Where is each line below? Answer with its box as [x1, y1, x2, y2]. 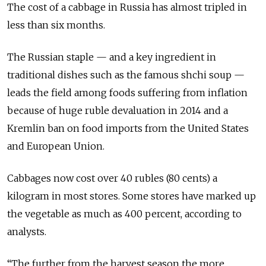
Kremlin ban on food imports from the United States [7, 122, 249, 134]
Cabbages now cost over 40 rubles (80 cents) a [7, 172, 217, 184]
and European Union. [7, 140, 104, 152]
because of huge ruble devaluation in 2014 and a [7, 104, 228, 116]
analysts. [7, 225, 46, 237]
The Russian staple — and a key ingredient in [7, 50, 216, 63]
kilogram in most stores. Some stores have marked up [7, 189, 256, 202]
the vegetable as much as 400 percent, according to [7, 207, 242, 220]
